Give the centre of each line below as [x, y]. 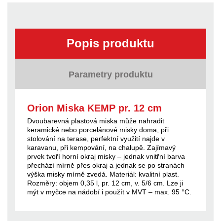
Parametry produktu [110, 74]
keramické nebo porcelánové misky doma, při [98, 129]
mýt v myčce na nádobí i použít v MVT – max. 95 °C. [109, 192]
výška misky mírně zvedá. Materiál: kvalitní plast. [103, 174]
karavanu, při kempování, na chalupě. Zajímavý [101, 147]
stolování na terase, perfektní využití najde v [96, 138]
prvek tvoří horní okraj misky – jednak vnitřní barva [106, 156]
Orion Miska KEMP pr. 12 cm [94, 108]
